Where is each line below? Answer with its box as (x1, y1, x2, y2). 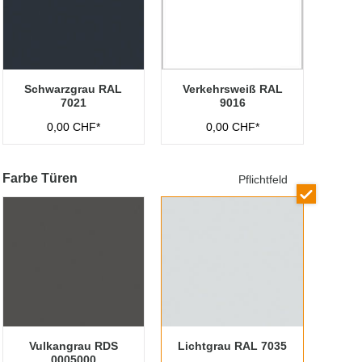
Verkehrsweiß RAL (182, 82, 283, 95)
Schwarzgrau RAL (24, 82, 123, 95)
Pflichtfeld (238, 173, 288, 186)
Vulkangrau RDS (28, 339, 118, 352)
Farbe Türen (2, 171, 78, 185)
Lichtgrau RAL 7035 (178, 339, 288, 352)
